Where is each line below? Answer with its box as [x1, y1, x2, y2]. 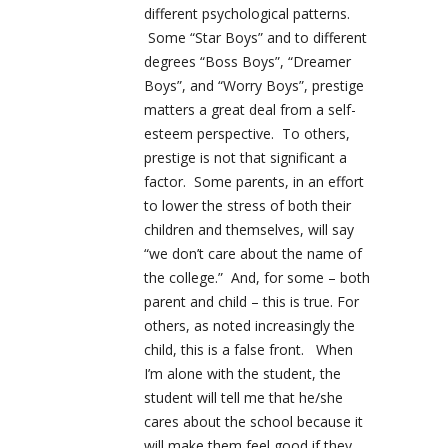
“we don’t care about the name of [144, 244, 362, 264]
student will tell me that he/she [144, 388, 343, 408]
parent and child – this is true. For [144, 292, 359, 312]
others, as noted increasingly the [144, 316, 355, 336]
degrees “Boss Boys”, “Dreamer [144, 52, 351, 72]
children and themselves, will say [144, 220, 354, 240]
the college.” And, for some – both [144, 268, 370, 288]
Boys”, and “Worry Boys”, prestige [144, 76, 364, 96]
